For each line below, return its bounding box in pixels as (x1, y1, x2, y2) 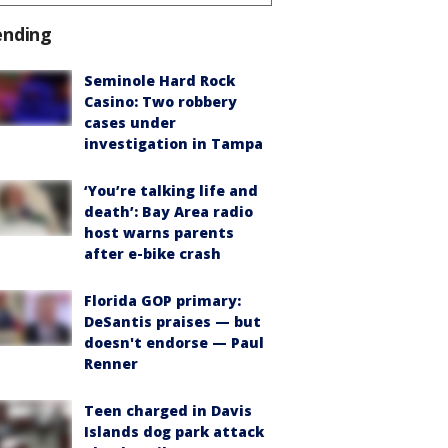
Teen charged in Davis (84, 400, 252, 420)
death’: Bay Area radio (84, 201, 253, 221)
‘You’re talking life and (84, 180, 258, 200)
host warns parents (84, 222, 234, 242)
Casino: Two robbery (84, 91, 237, 111)
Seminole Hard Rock (84, 70, 235, 90)
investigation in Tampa (84, 133, 263, 153)
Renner (84, 353, 138, 373)
